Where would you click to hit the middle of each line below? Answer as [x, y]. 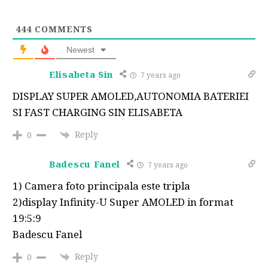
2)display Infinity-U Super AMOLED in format [123, 202]
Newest [80, 49]
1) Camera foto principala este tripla [101, 185]
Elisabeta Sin [81, 74]
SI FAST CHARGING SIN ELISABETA [98, 112]
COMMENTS [62, 29]
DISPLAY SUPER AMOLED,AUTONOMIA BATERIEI [131, 96]
